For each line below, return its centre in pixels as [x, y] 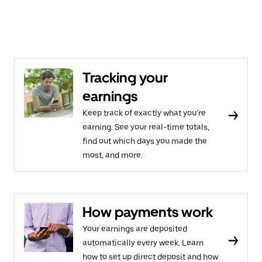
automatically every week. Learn [143, 243]
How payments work [148, 212]
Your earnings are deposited [135, 229]
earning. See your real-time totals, [146, 127]
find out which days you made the [145, 141]
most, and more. [113, 155]
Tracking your [125, 77]
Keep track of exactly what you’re [144, 113]
